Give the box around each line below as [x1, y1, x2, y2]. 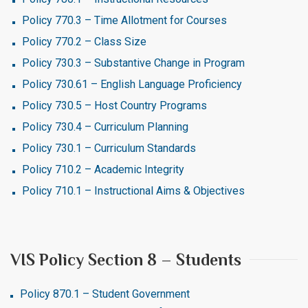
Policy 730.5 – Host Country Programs [22, 99, 207, 112]
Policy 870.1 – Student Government [20, 287, 190, 300]
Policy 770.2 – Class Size [22, 35, 146, 48]
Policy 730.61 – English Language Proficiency [22, 78, 242, 91]
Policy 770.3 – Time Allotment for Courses [22, 14, 227, 27]
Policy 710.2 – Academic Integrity [22, 163, 184, 176]
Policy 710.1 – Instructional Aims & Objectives [22, 184, 245, 197]
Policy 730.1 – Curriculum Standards [22, 142, 196, 155]
